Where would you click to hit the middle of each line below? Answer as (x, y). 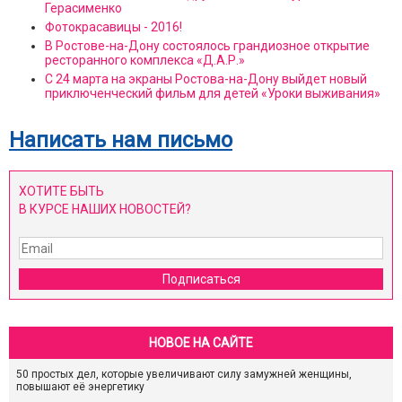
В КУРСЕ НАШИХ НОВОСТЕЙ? (105, 210)
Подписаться (201, 280)
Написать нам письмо (121, 140)
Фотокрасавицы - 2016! (114, 27)
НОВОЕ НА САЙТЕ (201, 343)
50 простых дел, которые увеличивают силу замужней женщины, (184, 375)
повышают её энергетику (80, 387)
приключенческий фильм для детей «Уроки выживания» (213, 94)
